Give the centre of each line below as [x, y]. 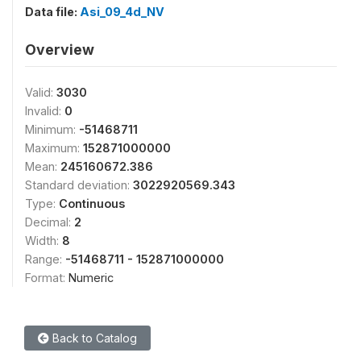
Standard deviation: [79, 185]
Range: [45, 259]
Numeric [91, 277]
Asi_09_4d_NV [122, 11]
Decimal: [50, 222]
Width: [44, 240]
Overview [60, 49]
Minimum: [52, 129]
